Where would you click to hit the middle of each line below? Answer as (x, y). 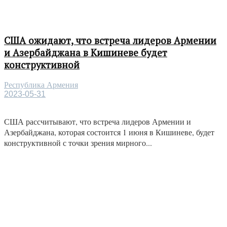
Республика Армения (41, 85)
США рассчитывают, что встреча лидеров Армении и (98, 121)
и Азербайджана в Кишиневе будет (86, 52)
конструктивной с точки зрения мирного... (78, 142)
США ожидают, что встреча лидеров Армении (110, 40)
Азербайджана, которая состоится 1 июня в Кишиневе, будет (109, 132)
